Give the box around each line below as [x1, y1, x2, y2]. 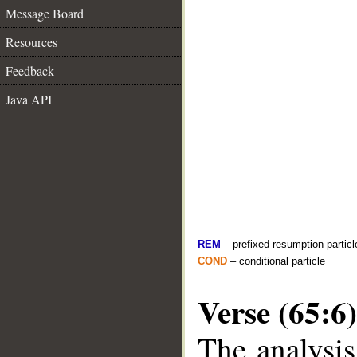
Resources [6, 33, 57, 50]
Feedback [6, 62, 54, 79]
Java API [6, 91, 52, 108]
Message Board [6, 5, 84, 22]
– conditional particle [227, 255, 325, 267]
